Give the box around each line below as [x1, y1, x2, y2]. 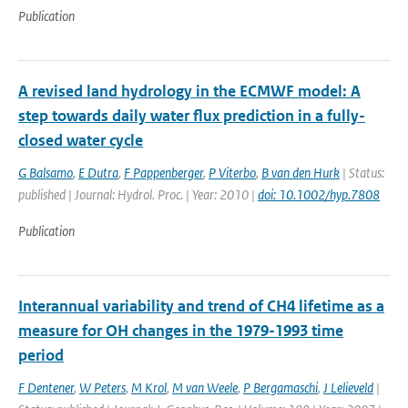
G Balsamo [18, 164, 73, 181]
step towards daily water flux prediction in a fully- [18, 106, 365, 126]
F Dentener [18, 379, 74, 396]
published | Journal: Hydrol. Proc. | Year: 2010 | [18, 186, 258, 203]
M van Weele [172, 379, 238, 396]
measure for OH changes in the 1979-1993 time [18, 321, 343, 341]
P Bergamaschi [243, 379, 318, 396]
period [18, 345, 64, 365]
